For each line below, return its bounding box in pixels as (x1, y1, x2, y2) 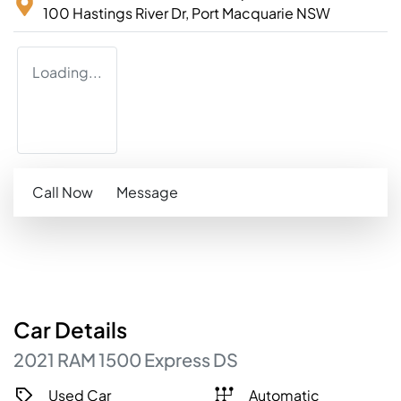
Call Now (32, 183, 93, 202)
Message (116, 183, 178, 202)
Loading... (32, 63, 102, 82)
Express (144, 348, 210, 371)
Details (51, 316, 127, 344)
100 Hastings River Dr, (43, 4, 192, 23)
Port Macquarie (192, 4, 294, 23)
